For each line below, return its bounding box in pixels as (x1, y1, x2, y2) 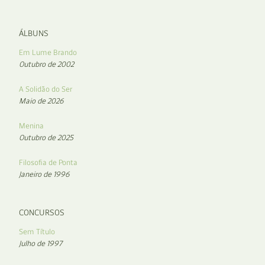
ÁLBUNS (19, 28, 49, 38)
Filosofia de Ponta (19, 157, 77, 167)
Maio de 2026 (19, 96, 64, 105)
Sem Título (19, 227, 55, 236)
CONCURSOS (19, 207, 64, 218)
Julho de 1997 (19, 238, 62, 248)
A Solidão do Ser (19, 84, 72, 93)
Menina (19, 121, 44, 130)
